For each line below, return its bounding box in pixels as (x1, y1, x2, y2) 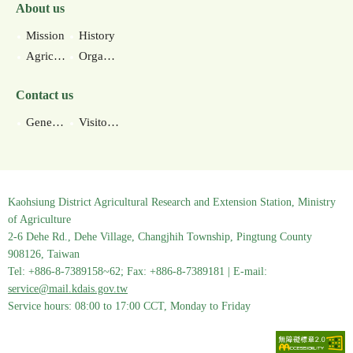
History (79, 29, 116, 42)
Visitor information (79, 116, 108, 128)
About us (16, 2, 65, 15)
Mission (26, 29, 65, 42)
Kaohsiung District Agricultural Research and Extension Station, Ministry (8, 196, 336, 208)
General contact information (26, 116, 52, 128)
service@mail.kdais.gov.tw (8, 283, 128, 295)
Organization (79, 50, 104, 62)
